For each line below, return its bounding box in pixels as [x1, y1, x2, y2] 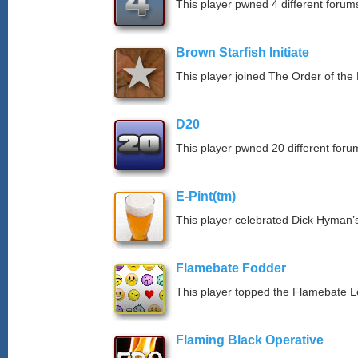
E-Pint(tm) [176, 189, 236, 204]
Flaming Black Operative [176, 332, 324, 348]
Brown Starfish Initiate [176, 45, 309, 60]
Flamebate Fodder [176, 261, 286, 276]
